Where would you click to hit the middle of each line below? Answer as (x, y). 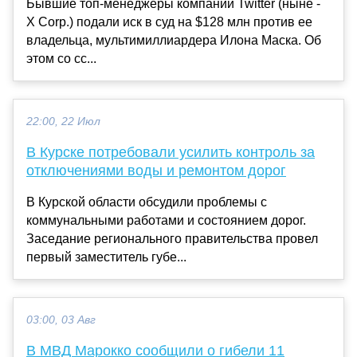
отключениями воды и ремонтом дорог (156, 170)
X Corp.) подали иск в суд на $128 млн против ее (169, 22)
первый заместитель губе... (106, 257)
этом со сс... (61, 58)
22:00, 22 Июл (63, 121)
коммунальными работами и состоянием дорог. (166, 220)
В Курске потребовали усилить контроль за (171, 152)
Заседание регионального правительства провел (172, 238)
